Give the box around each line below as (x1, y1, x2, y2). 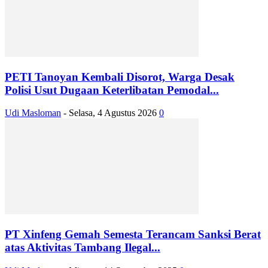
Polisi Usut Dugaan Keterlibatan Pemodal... (5, 83, 219, 96)
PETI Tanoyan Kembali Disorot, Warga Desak (5, 70, 234, 83)
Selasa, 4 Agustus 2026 (69, 108, 157, 118)
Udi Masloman (5, 108, 61, 118)
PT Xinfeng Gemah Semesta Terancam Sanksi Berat (5, 227, 261, 240)
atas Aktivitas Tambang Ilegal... (5, 240, 160, 254)
